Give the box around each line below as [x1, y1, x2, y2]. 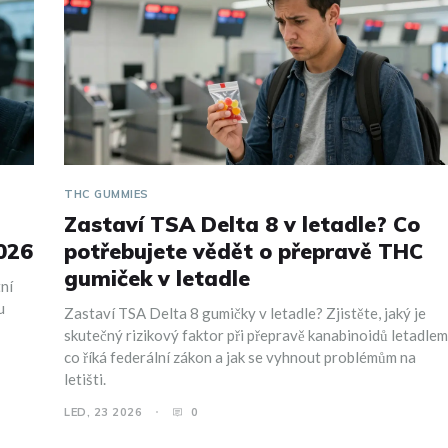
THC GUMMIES [64, 187, 149, 202]
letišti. [64, 370, 106, 389]
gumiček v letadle [64, 265, 250, 292]
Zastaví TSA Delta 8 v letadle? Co [64, 211, 420, 238]
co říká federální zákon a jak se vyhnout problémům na [64, 348, 416, 367]
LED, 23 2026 [64, 405, 142, 420]
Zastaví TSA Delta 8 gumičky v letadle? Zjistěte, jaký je [64, 304, 426, 323]
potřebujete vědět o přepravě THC [64, 238, 423, 265]
